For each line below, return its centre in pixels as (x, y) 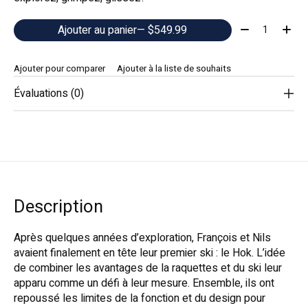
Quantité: (257, 27)
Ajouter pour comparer (59, 69)
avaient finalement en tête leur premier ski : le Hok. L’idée (150, 253)
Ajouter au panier (98, 30)
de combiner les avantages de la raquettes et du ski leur (148, 268)
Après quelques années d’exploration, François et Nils (142, 238)
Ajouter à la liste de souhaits (174, 69)
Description (58, 207)
